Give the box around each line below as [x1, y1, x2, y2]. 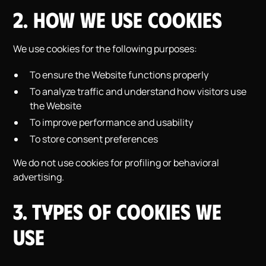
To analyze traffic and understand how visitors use [30, 85, 247, 98]
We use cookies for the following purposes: [13, 42, 198, 55]
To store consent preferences [30, 132, 159, 145]
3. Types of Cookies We [13, 198, 222, 224]
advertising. [13, 170, 65, 183]
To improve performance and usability [30, 116, 194, 129]
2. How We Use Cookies [13, 6, 223, 32]
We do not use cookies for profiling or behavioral [13, 156, 220, 169]
